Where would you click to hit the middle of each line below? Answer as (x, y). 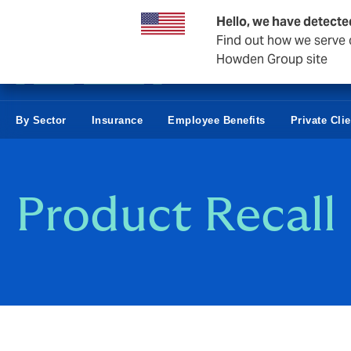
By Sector (41, 120)
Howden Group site (272, 59)
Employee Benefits (217, 120)
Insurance (117, 120)
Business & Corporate (73, 19)
